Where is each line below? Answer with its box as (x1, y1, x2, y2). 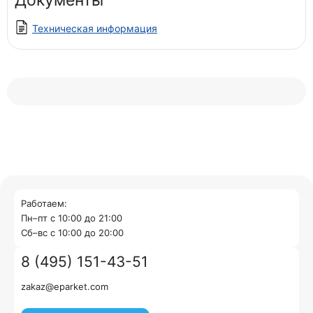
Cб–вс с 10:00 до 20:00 (21, 227, 124, 238)
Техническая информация (32, 22, 157, 34)
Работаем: (21, 198, 67, 209)
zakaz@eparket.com (21, 281, 108, 292)
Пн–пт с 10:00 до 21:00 (21, 212, 122, 224)
